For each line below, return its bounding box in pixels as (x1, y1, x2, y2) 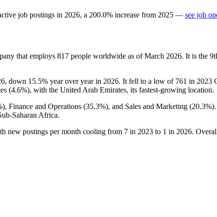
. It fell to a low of (119, 77, 175, 85)
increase (115, 10, 139, 19)
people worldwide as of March (69, 51, 166, 60)
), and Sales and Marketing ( (106, 102, 192, 110)
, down (5, 77, 28, 85)
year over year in (48, 77, 103, 85)
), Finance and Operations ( (2, 102, 86, 110)
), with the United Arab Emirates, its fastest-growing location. (27, 85, 214, 94)
